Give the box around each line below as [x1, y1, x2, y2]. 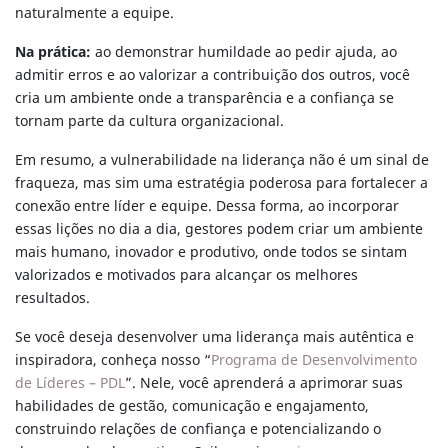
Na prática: [15, 42, 95, 64]
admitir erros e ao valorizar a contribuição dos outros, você [15, 65, 410, 87]
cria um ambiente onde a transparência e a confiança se [15, 88, 394, 110]
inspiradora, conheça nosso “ [15, 350, 211, 372]
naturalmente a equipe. [15, 3, 174, 25]
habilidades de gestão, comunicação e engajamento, [15, 396, 369, 418]
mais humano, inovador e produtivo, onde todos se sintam [15, 242, 407, 264]
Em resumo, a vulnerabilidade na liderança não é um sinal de [15, 150, 429, 172]
